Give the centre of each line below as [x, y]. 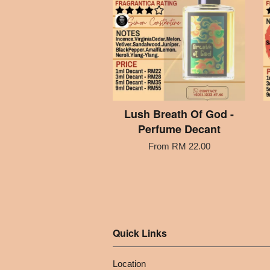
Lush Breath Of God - [179, 114]
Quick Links [140, 233]
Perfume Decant [179, 129]
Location [129, 263]
